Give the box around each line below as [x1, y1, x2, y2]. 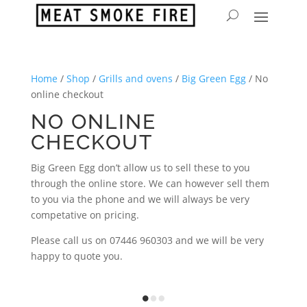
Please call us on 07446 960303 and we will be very [30, 234, 264, 247]
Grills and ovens [98, 72, 173, 85]
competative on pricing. [30, 208, 139, 221]
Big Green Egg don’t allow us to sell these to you [30, 161, 250, 174]
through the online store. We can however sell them [30, 177, 269, 190]
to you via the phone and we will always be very [30, 193, 249, 206]
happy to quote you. [30, 249, 123, 262]
